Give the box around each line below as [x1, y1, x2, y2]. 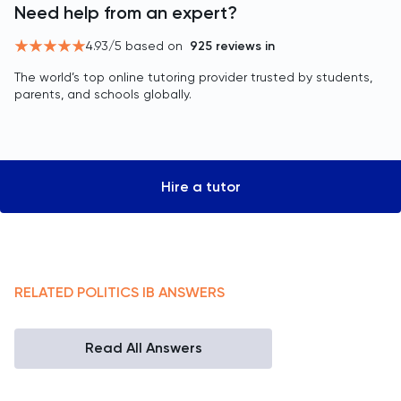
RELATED [14, 284, 77, 301]
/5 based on [108, 38, 183, 53]
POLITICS [77, 284, 139, 301]
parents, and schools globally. [14, 87, 192, 101]
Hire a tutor [160, 178, 241, 195]
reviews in [212, 38, 275, 54]
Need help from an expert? [14, 2, 237, 23]
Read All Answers [84, 339, 202, 357]
